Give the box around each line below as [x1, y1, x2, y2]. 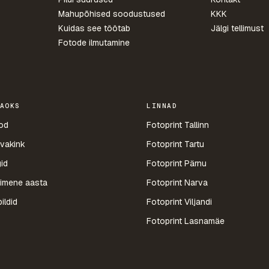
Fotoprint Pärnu [147, 158, 207, 169]
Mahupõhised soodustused [58, 8, 165, 19]
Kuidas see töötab [58, 23, 130, 34]
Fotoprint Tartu [147, 139, 204, 150]
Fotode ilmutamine [58, 37, 130, 48]
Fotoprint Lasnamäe [147, 216, 225, 226]
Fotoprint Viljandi [147, 196, 212, 207]
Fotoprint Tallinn [147, 119, 209, 130]
